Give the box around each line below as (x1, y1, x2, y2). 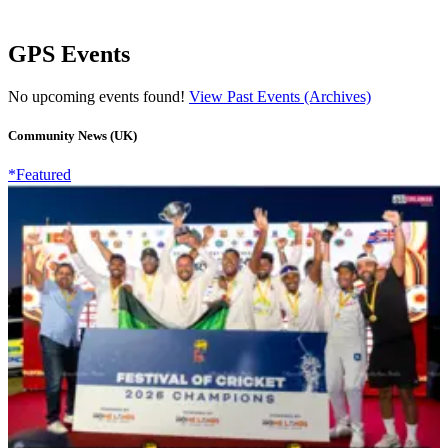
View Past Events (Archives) (189, 87, 371, 105)
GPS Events (8, 40, 130, 67)
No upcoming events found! (8, 87, 189, 105)
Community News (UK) (8, 127, 137, 143)
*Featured (8, 165, 71, 183)
